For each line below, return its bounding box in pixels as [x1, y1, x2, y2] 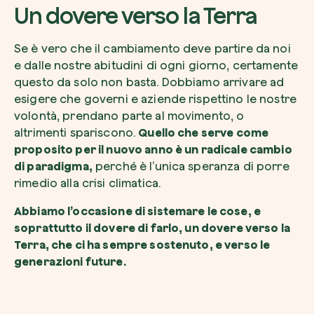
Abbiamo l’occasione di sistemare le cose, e [14, 205, 261, 217]
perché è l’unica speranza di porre [92, 160, 289, 172]
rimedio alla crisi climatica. [14, 177, 161, 189]
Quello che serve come [138, 126, 269, 139]
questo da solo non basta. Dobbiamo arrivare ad [14, 76, 285, 88]
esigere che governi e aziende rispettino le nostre [14, 93, 297, 105]
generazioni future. [14, 255, 126, 268]
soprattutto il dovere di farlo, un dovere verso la [14, 221, 291, 234]
